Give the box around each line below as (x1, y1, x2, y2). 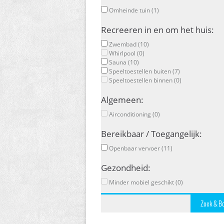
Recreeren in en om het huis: (101, 23, 214, 35)
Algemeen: (101, 93, 143, 105)
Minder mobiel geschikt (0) (107, 177, 183, 186)
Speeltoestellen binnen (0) (107, 75, 181, 84)
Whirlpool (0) (107, 48, 144, 57)
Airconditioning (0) (107, 109, 160, 118)
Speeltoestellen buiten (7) (107, 66, 180, 75)
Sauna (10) (107, 57, 139, 66)
